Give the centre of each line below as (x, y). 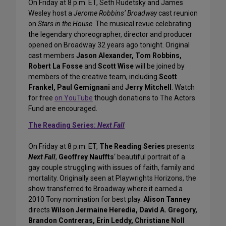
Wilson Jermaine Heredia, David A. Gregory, (124, 210)
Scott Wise (116, 66)
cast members (52, 56)
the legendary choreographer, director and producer (110, 35)
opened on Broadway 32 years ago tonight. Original (109, 45)
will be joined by (159, 66)
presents (180, 147)
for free (41, 98)
